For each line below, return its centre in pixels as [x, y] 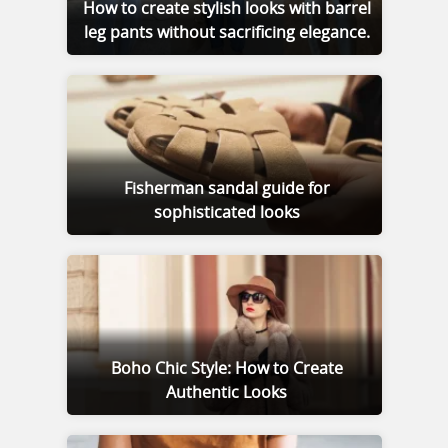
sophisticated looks [226, 212]
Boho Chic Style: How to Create [226, 368]
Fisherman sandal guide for [226, 188]
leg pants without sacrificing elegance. [226, 32]
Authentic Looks [226, 392]
